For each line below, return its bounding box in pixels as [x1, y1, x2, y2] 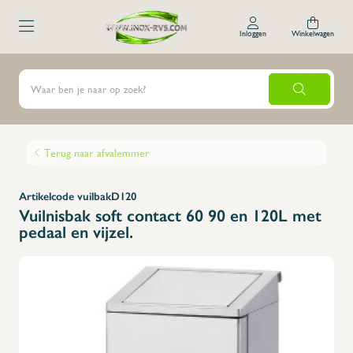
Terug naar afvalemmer [44, 147, 150, 159]
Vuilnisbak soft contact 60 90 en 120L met [19, 206, 321, 225]
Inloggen [240, 28, 266, 38]
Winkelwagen [292, 28, 334, 38]
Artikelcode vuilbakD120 [19, 190, 136, 203]
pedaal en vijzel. [19, 222, 133, 242]
